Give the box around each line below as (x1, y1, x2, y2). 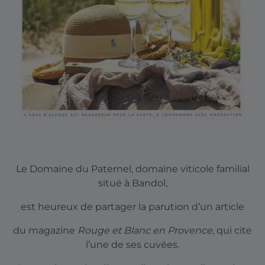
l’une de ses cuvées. (86, 239, 179, 251)
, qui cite (212, 225, 252, 237)
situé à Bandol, (98, 177, 167, 189)
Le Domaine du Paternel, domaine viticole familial (15, 163, 250, 175)
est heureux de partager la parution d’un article (21, 201, 244, 213)
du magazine (13, 225, 77, 237)
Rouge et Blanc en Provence (77, 225, 212, 237)
